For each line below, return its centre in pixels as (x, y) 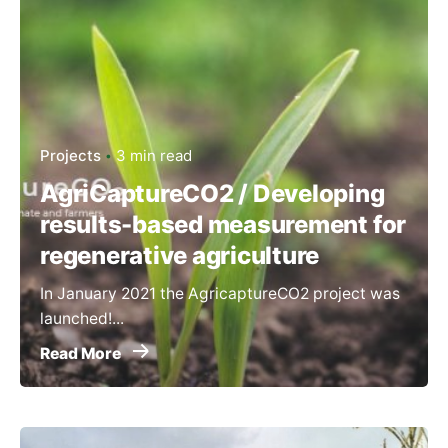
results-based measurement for (223, 224)
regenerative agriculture (180, 255)
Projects (70, 155)
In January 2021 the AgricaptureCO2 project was (220, 293)
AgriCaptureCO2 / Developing (212, 193)
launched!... (82, 318)
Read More (82, 353)
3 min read (154, 155)
